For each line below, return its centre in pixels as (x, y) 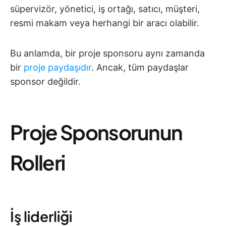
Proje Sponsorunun (96, 132)
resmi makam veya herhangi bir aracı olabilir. (105, 23)
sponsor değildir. (45, 81)
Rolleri (38, 162)
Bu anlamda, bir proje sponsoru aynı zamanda (107, 53)
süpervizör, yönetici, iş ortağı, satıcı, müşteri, (105, 9)
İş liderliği (41, 216)
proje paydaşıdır (58, 67)
